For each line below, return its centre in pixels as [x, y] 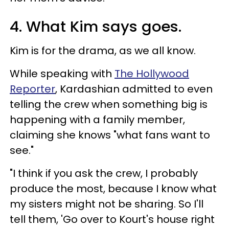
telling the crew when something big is [109, 105]
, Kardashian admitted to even [134, 89]
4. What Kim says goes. [96, 27]
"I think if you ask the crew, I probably [104, 174]
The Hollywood [152, 74]
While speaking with [62, 74]
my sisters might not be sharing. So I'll [107, 204]
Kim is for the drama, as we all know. [103, 51]
